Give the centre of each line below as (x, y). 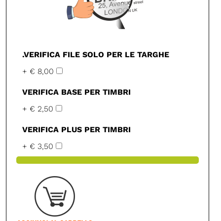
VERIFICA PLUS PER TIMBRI (76, 129)
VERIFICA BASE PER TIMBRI (76, 92)
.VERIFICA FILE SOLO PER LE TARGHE (96, 54)
